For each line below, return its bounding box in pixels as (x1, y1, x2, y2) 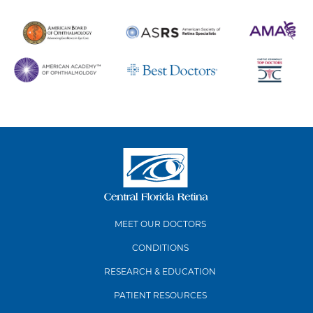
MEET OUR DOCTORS (114, 219, 206, 230)
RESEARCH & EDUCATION (104, 266, 216, 277)
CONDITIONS (131, 242, 189, 254)
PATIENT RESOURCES (113, 290, 207, 301)
